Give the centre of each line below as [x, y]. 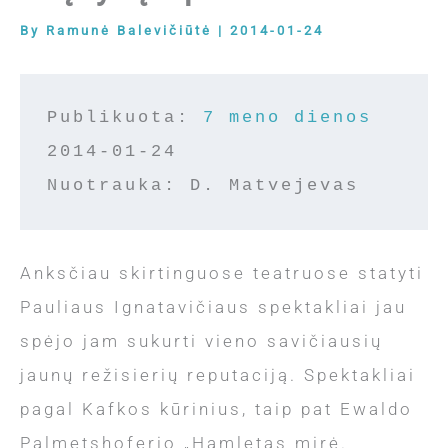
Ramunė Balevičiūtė [132, 30]
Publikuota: [125, 117]
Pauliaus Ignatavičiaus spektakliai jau [213, 306]
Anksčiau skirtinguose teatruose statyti [222, 272]
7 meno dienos [288, 117]
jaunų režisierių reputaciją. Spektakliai [218, 374]
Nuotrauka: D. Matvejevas [203, 185]
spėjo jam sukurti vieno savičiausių [201, 340]
